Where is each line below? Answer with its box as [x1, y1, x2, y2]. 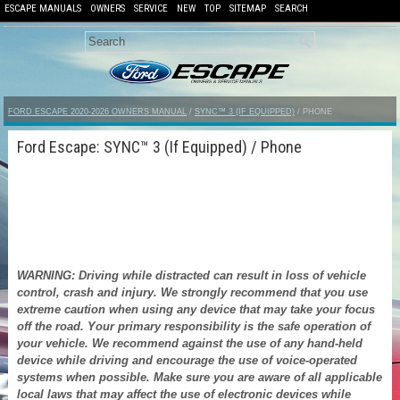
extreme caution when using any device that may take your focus [17, 302, 375, 316]
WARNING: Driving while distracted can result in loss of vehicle [17, 268, 366, 282]
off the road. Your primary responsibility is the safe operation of [17, 319, 371, 333]
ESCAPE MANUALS [4, 3, 81, 14]
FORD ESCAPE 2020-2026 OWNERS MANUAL [8, 106, 187, 116]
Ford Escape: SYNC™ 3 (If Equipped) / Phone [17, 137, 302, 156]
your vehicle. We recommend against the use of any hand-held [17, 336, 362, 350]
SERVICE [134, 3, 168, 14]
